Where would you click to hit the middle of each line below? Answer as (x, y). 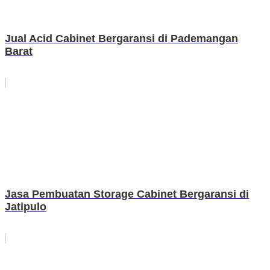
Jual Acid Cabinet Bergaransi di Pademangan (121, 38)
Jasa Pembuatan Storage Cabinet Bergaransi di (127, 194)
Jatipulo (26, 206)
